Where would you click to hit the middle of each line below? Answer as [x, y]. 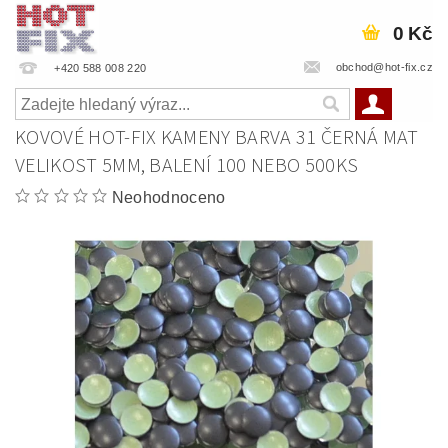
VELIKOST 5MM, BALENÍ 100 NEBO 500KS [187, 166]
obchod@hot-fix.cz [384, 66]
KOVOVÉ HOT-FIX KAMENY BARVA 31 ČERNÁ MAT [217, 138]
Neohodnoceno [168, 197]
